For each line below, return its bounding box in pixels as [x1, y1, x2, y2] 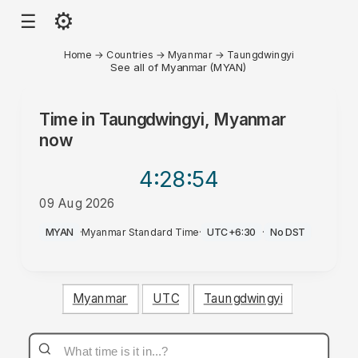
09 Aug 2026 [39, 195, 115, 211]
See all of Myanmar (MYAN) [110, 60, 248, 74]
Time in [39, 109, 99, 129]
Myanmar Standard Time [82, 225, 199, 238]
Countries [106, 48, 153, 61]
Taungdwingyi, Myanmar [98, 109, 287, 129]
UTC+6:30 [207, 225, 256, 238]
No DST [270, 225, 305, 238]
